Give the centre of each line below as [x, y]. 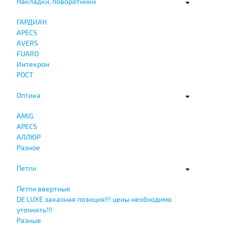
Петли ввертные [43, 188]
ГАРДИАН [31, 22]
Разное [28, 147]
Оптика [28, 95]
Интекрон [33, 64]
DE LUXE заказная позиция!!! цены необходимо [94, 199]
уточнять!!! [34, 209]
